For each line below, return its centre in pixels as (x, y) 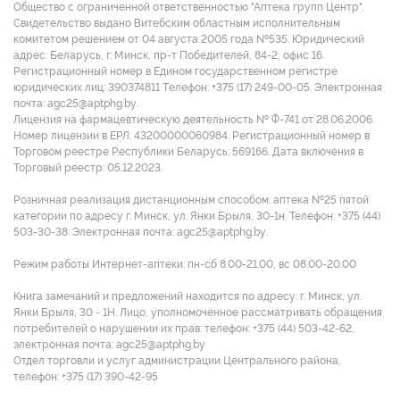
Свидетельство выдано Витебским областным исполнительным (177, 23)
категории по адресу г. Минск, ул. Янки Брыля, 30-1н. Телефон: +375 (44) (197, 216)
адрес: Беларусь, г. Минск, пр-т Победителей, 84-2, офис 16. (169, 55)
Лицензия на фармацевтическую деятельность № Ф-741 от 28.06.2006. (194, 119)
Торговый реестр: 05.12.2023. (88, 167)
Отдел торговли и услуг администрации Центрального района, (177, 360)
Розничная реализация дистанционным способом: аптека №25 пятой (191, 200)
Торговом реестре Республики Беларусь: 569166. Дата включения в (188, 151)
